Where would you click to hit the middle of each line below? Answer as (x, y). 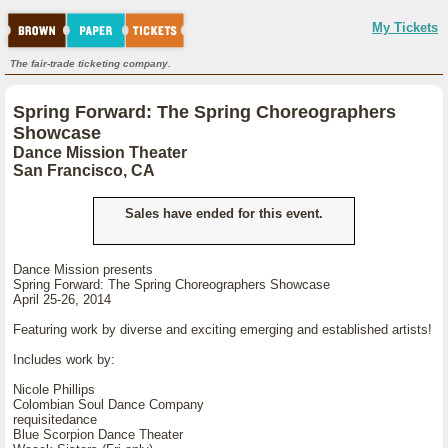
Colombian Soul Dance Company (108, 404)
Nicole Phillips (54, 389)
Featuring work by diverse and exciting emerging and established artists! (222, 329)
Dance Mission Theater (100, 152)
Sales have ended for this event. (224, 213)
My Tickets (405, 27)
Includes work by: (64, 359)
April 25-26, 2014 (62, 299)
